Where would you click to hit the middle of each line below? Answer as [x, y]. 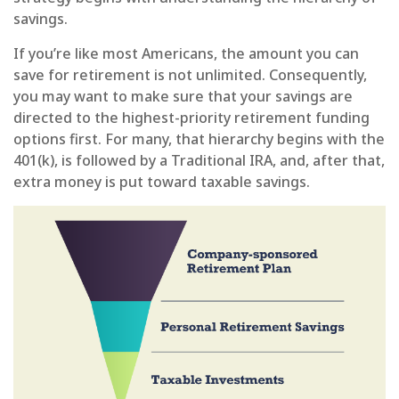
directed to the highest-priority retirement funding [191, 117]
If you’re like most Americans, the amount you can [186, 53]
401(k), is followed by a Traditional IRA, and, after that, [199, 160]
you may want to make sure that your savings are [183, 96]
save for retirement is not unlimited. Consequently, [190, 74]
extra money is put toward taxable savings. [162, 181]
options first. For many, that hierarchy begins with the [199, 138]
